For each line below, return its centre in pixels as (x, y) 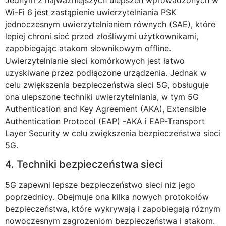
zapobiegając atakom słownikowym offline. (88, 48)
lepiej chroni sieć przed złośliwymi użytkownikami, (102, 36)
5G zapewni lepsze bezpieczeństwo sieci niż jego (100, 184)
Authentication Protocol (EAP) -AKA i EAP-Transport (105, 121)
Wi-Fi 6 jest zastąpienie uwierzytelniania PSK (91, 12)
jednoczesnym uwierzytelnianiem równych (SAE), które (110, 24)
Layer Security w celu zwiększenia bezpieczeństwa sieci (113, 133)
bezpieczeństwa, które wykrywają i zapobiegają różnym (113, 209)
